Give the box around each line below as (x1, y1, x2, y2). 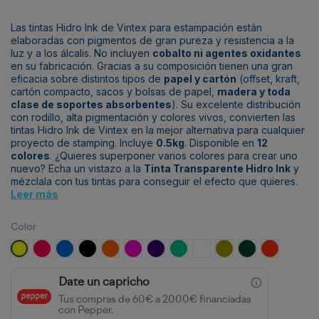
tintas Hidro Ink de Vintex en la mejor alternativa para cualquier (11, 123, 305, 136)
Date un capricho (58, 276, 150, 288)
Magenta (41, 241, 78, 253)
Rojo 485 (269, 241, 307, 253)
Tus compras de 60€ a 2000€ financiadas (58, 294, 251, 305)
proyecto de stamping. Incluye (11, 136, 156, 149)
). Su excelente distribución (172, 98, 300, 110)
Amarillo (19, 241, 52, 253)
